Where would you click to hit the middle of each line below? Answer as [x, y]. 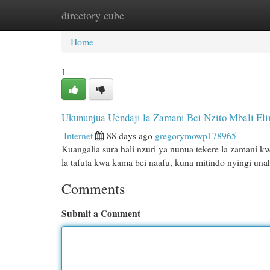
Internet [78, 135]
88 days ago [130, 135]
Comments [93, 189]
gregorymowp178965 [196, 135]
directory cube [93, 15]
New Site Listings [154, 15]
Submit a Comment [101, 213]
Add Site [222, 15]
